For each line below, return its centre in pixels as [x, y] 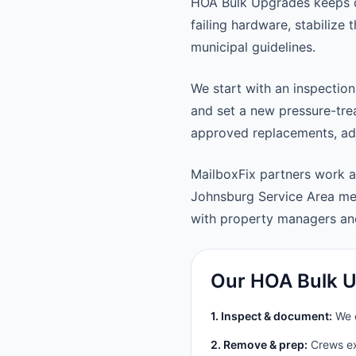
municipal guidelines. [253, 47]
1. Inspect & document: [271, 316]
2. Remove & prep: [259, 344]
